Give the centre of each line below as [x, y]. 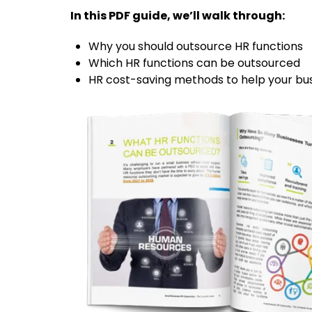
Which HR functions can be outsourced [194, 63]
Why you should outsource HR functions [196, 47]
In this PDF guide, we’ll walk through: [178, 16]
